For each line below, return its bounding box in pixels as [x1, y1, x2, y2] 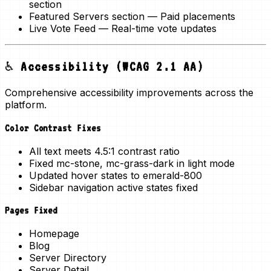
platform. [5, 99, 47, 111]
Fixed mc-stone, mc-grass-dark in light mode [29, 157, 235, 169]
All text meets [29, 145, 94, 157]
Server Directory [29, 252, 106, 264]
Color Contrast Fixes [5, 122, 101, 134]
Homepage [29, 227, 79, 240]
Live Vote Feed [29, 22, 96, 35]
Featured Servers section [29, 10, 145, 23]
